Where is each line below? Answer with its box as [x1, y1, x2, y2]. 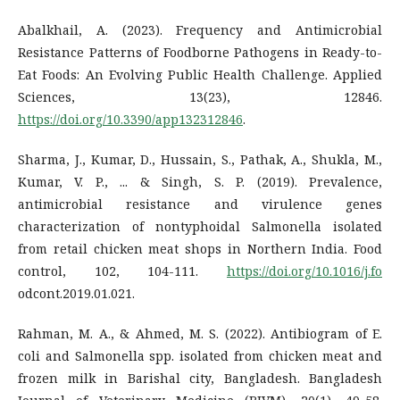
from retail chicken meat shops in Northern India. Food [18, 239, 382, 257]
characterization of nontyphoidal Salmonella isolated [18, 217, 382, 235]
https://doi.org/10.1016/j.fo [227, 262, 382, 279]
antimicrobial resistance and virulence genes [18, 195, 382, 212]
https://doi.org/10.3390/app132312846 [18, 110, 243, 128]
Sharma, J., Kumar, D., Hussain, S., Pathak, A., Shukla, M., [18, 150, 382, 168]
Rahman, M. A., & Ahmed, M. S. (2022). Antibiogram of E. [18, 324, 382, 342]
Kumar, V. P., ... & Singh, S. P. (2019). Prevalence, [18, 172, 382, 190]
